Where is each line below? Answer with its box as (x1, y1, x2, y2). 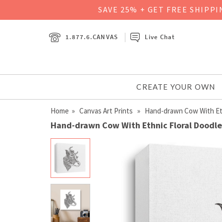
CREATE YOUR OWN (136, 82, 216, 91)
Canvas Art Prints (79, 106, 134, 115)
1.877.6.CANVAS (65, 32, 118, 41)
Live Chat (144, 32, 175, 41)
